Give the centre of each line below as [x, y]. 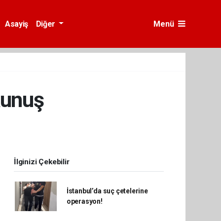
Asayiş [17, 24]
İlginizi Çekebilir [42, 162]
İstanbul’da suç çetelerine [107, 191]
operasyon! [84, 201]
